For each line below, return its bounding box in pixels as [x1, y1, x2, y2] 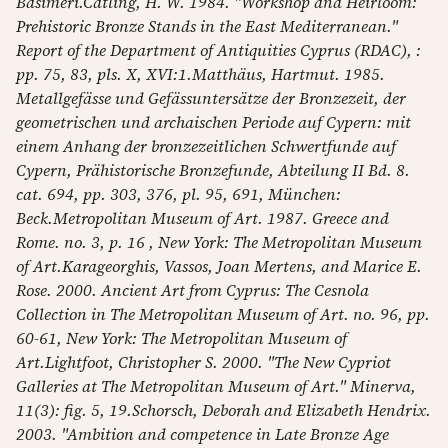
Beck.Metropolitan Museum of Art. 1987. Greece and [16, 207, 389, 229]
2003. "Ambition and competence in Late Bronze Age [16, 423, 389, 445]
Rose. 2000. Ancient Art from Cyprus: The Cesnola [16, 279, 369, 301]
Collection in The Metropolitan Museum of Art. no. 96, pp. [16, 303, 430, 325]
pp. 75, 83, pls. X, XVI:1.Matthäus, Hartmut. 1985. [16, 63, 385, 85]
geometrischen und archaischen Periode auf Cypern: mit [16, 111, 411, 133]
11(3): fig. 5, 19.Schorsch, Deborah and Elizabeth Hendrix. [16, 399, 431, 421]
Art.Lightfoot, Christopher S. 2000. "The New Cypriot [16, 351, 391, 373]
